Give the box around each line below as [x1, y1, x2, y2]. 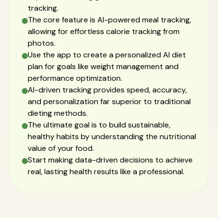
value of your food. [28, 143, 94, 153]
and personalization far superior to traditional [28, 96, 191, 107]
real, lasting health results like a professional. [28, 166, 184, 177]
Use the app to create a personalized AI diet [28, 50, 186, 60]
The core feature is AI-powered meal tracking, [28, 15, 191, 25]
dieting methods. [28, 108, 88, 118]
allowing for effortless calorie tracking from [28, 26, 180, 36]
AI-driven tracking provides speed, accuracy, [28, 85, 187, 95]
